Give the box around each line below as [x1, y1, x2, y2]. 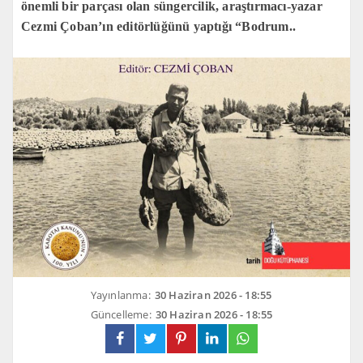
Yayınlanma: [90, 288, 151, 303]
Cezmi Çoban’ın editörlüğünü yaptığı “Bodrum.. [21, 19, 297, 33]
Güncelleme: [90, 307, 152, 322]
